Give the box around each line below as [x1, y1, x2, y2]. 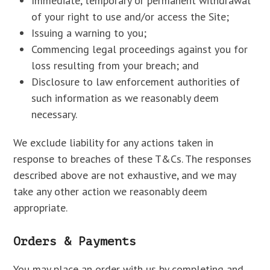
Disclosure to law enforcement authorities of [31, 75, 240, 89]
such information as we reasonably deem [31, 91, 219, 105]
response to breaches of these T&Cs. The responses [13, 152, 252, 166]
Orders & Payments [13, 234, 137, 248]
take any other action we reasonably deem [13, 184, 208, 198]
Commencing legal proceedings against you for [31, 42, 248, 56]
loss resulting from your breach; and [31, 58, 199, 72]
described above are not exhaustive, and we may [13, 168, 236, 182]
